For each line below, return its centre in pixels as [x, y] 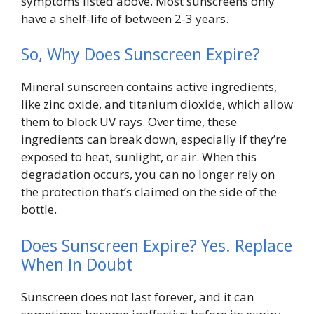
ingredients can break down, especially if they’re [154, 139]
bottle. [40, 210]
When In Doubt [77, 264]
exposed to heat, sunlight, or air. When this [139, 157]
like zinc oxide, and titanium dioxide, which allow [157, 104]
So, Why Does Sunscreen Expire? [141, 54]
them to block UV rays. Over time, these [129, 122]
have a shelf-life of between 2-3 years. [126, 18]
